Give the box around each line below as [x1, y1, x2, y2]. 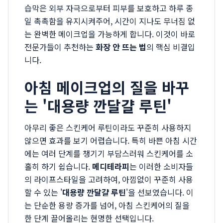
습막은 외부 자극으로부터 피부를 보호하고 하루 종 [24, 2, 193, 14]
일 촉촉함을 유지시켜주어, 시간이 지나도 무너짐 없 [24, 15, 195, 27]
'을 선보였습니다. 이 [126, 186, 194, 198]
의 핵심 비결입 [146, 41, 195, 53]
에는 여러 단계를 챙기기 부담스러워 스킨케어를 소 [24, 147, 193, 159]
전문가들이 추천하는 [24, 41, 96, 53]
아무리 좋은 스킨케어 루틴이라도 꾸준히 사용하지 [24, 121, 191, 133]
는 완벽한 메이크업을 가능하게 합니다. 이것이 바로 [24, 28, 195, 40]
